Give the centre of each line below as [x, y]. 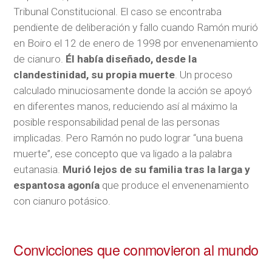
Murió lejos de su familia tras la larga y [157, 170]
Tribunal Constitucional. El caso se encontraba [118, 12]
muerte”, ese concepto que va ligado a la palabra [123, 154]
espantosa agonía [57, 185]
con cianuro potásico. [62, 201]
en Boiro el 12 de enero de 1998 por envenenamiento [136, 43]
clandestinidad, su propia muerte [94, 75]
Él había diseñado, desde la [131, 59]
